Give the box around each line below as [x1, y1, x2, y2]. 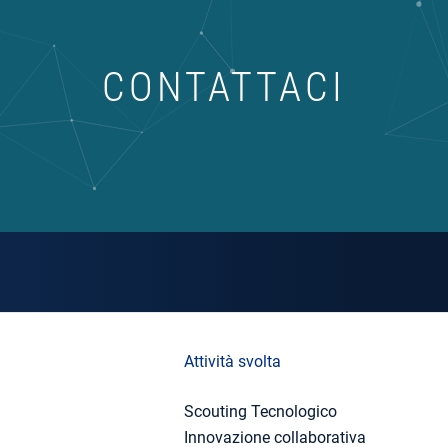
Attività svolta [183, 351, 281, 371]
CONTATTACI [101, 63, 346, 111]
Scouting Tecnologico [183, 401, 337, 421]
